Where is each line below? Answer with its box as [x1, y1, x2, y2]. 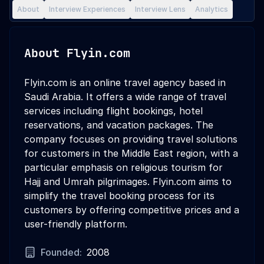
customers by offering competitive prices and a [24, 204, 239, 216]
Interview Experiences [49, 5, 126, 14]
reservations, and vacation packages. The [24, 119, 213, 131]
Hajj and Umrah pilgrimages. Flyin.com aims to [24, 176, 232, 187]
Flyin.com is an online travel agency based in [24, 77, 226, 88]
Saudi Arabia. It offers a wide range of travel [24, 91, 226, 103]
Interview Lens [135, 5, 186, 14]
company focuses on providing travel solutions [24, 133, 237, 145]
